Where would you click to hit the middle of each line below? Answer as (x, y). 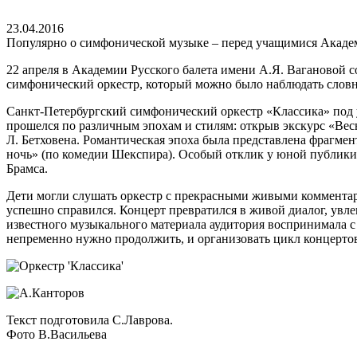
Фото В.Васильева (57, 334)
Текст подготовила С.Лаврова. (90, 320)
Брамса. (27, 169)
